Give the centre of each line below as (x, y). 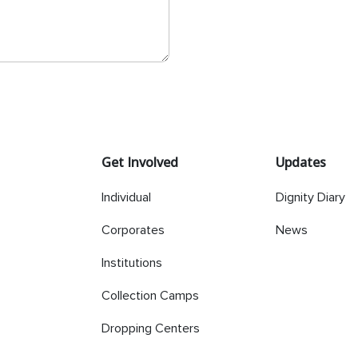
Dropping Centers (151, 328)
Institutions (132, 263)
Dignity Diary (310, 197)
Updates (300, 162)
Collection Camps (151, 295)
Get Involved (140, 162)
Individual (127, 197)
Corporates (133, 230)
